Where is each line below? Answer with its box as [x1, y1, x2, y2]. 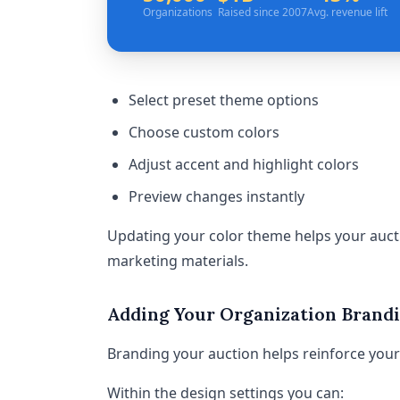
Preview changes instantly [129, 187, 304, 206]
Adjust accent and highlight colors [129, 154, 359, 174]
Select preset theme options [129, 90, 319, 110]
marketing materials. [107, 251, 248, 271]
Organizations [143, 4, 212, 20]
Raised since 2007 [218, 4, 307, 20]
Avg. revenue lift [307, 4, 387, 20]
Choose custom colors [129, 122, 279, 142]
